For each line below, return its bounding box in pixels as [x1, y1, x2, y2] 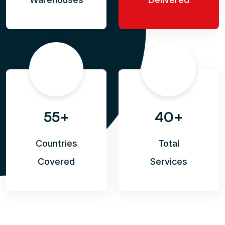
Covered [38, 156, 75, 167]
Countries [35, 138, 77, 149]
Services [150, 156, 187, 167]
